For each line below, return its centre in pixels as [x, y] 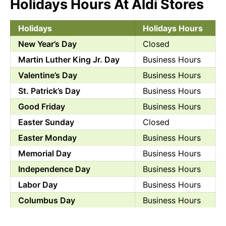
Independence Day [54, 169]
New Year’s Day [47, 44]
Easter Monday [47, 137]
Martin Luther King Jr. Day [69, 59]
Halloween [38, 216]
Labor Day [38, 184]
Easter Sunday [46, 122]
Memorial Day [45, 153]
